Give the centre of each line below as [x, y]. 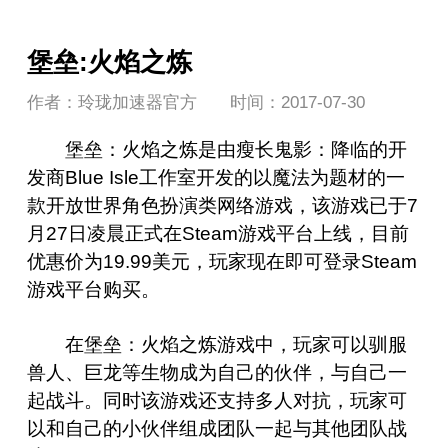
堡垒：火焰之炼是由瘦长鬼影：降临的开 [236, 149]
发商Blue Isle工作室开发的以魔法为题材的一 [215, 177]
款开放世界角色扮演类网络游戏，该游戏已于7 [222, 205]
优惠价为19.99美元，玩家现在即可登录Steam [221, 261]
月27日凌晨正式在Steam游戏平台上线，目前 [217, 233]
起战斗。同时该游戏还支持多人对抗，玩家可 [216, 400]
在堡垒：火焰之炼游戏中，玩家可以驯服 [236, 344]
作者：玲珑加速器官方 [111, 102]
